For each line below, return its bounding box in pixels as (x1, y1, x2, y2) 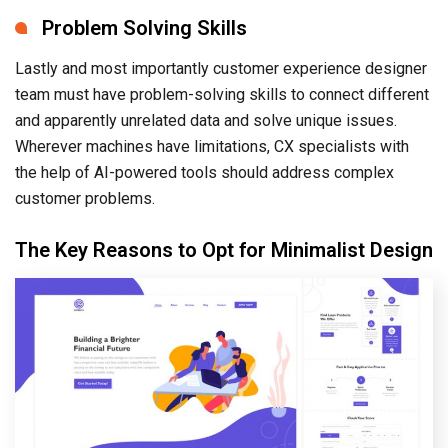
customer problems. (15, 188, 155, 208)
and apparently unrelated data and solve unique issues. (15, 110, 397, 130)
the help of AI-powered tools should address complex (15, 162, 394, 182)
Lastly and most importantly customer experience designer (15, 58, 427, 78)
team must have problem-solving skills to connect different (15, 84, 429, 104)
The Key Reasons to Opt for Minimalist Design (15, 237, 433, 262)
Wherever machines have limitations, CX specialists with (15, 136, 409, 156)
